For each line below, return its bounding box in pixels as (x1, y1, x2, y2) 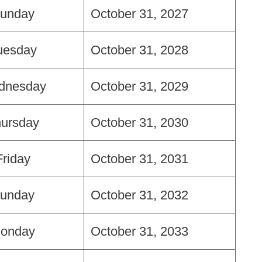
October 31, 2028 (91, 42, 188, 57)
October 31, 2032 (91, 187, 188, 202)
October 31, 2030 (91, 115, 188, 130)
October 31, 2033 (91, 223, 188, 239)
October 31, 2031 (91, 151, 188, 166)
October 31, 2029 (91, 78, 188, 94)
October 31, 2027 (91, 6, 188, 21)
